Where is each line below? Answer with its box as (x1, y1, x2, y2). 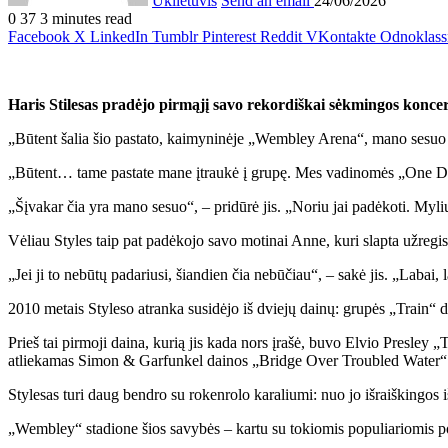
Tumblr (152, 27, 198, 45)
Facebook (8, 27, 70, 45)
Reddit (260, 27, 302, 45)
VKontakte (306, 27, 376, 45)
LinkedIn (90, 27, 148, 45)
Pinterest (202, 27, 256, 45)
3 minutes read (40, 9, 132, 27)
